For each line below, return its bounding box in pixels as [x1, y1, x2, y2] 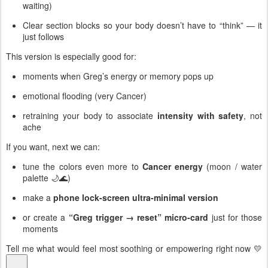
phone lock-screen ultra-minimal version [53, 191, 218, 203]
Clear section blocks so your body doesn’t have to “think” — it [23, 19, 262, 31]
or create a [23, 211, 69, 223]
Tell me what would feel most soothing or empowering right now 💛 [6, 242, 262, 254]
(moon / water [203, 160, 263, 172]
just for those [208, 211, 263, 223]
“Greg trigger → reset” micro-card [68, 211, 209, 223]
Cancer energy [142, 160, 203, 172]
